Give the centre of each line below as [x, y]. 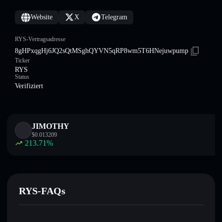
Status [22, 77]
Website [42, 17]
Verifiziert [29, 86]
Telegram [114, 17]
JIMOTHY [51, 126]
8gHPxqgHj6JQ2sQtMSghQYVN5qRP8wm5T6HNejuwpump [102, 51]
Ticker [22, 60]
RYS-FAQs [42, 191]
